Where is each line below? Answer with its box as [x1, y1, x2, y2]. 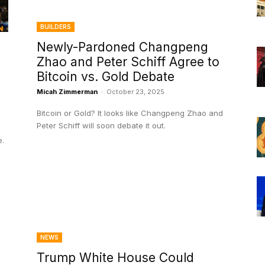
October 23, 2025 [106, 88, 164, 96]
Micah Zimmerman [37, 88, 98, 96]
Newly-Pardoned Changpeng [37, 40, 208, 55]
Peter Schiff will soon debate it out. [37, 121, 166, 131]
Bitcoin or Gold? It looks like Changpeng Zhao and [37, 108, 223, 118]
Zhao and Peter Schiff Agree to [37, 54, 219, 70]
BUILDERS [40, 23, 71, 31]
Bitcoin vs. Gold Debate [37, 69, 174, 85]
